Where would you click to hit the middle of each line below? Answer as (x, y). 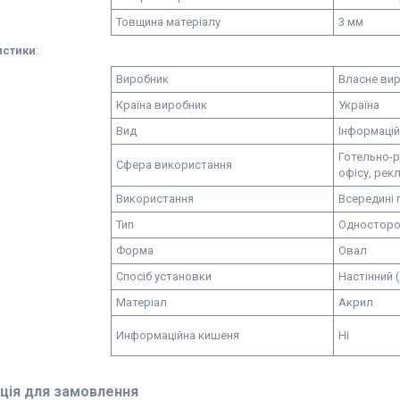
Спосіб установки (164, 276)
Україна (359, 105)
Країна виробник (162, 105)
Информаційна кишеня (178, 335)
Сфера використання (174, 165)
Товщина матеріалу (168, 22)
